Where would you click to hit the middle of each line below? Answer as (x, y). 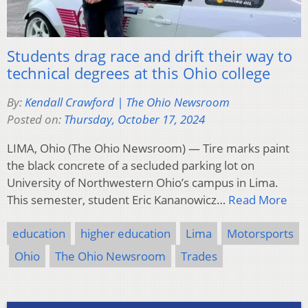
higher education (125, 234)
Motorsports (260, 234)
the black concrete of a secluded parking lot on (131, 166)
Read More (258, 200)
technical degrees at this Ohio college (139, 73)
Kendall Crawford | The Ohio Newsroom (127, 102)
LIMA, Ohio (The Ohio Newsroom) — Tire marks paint (148, 148)
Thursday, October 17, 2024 (134, 120)
